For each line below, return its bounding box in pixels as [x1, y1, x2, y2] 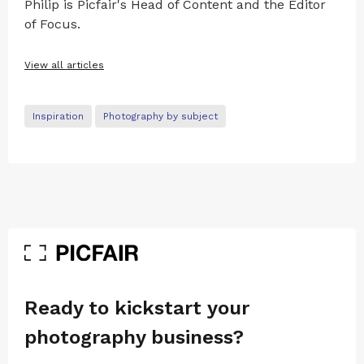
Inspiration [32, 110, 84, 123]
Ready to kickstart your [24, 296, 249, 319]
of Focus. [24, 16, 80, 32]
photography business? [24, 325, 244, 349]
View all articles [24, 59, 104, 71]
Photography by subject [103, 110, 218, 123]
